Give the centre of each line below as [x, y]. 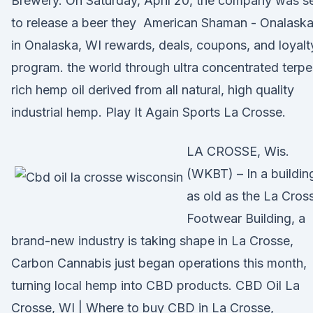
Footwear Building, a [246, 218]
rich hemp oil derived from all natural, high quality [153, 90]
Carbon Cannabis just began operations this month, [159, 263]
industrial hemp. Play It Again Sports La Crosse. [148, 112]
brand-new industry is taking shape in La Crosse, [152, 241]
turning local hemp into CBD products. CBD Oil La [155, 285]
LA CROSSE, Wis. [238, 151]
